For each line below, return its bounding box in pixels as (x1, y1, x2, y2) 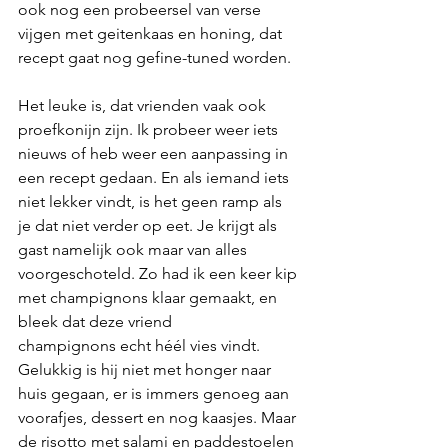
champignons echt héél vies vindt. (18, 335, 264, 355)
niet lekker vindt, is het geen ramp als (18, 191, 286, 211)
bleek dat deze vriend (18, 311, 176, 331)
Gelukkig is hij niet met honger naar (18, 359, 275, 379)
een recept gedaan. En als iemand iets (18, 167, 293, 187)
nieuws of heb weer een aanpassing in (18, 143, 292, 163)
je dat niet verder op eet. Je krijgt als (18, 215, 281, 235)
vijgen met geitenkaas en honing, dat (18, 23, 286, 43)
